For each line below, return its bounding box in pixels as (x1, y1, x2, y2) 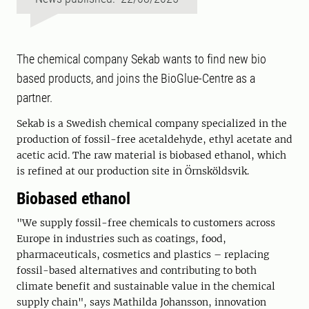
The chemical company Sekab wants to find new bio (17, 52, 266, 67)
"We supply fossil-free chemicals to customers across (17, 217, 275, 230)
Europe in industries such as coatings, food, (17, 232, 226, 246)
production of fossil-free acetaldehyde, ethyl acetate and (17, 133, 292, 146)
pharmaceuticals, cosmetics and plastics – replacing (17, 248, 269, 261)
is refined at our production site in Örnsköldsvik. (17, 165, 249, 178)
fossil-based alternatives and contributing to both (17, 264, 257, 277)
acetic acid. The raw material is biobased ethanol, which (17, 149, 286, 162)
